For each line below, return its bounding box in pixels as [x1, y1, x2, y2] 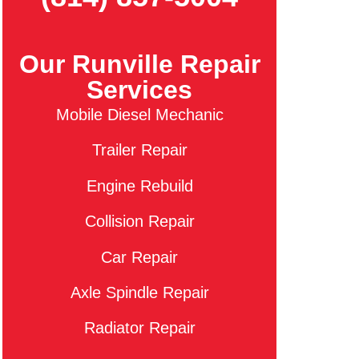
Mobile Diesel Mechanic [55, 106, 224, 123]
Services [87, 75, 193, 104]
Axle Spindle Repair [70, 283, 209, 301]
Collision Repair [84, 212, 195, 231]
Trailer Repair [91, 141, 188, 159]
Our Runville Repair [18, 50, 260, 79]
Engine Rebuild [86, 176, 193, 195]
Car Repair [101, 248, 179, 266]
